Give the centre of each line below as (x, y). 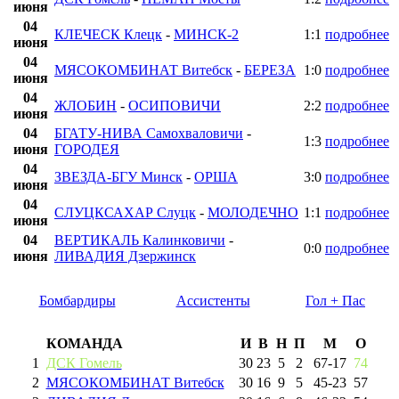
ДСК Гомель (84, 363)
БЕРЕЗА (270, 70)
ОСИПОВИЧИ (175, 106)
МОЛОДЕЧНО (253, 213)
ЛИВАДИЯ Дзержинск (125, 256)
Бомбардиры (77, 301)
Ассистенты (213, 301)
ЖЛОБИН (85, 106)
